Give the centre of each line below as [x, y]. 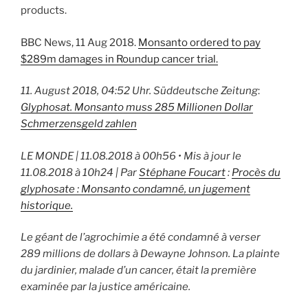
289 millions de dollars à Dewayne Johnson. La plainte [150, 254]
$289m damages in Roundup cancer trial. [119, 59]
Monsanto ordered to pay [199, 42]
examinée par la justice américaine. [106, 287]
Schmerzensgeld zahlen [79, 124]
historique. [47, 205]
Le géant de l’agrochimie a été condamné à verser [141, 238]
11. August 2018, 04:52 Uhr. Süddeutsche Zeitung [139, 91]
